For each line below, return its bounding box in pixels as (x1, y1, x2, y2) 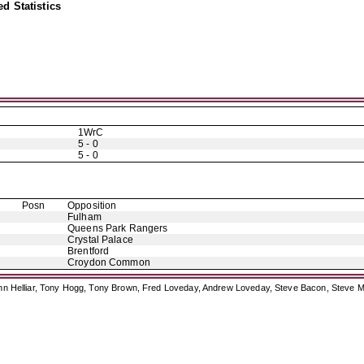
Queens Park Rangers (67, 223, 168, 234)
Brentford (67, 245, 110, 257)
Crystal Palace (67, 234, 133, 245)
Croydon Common (67, 257, 150, 268)
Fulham (67, 211, 102, 223)
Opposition (67, 200, 117, 211)
